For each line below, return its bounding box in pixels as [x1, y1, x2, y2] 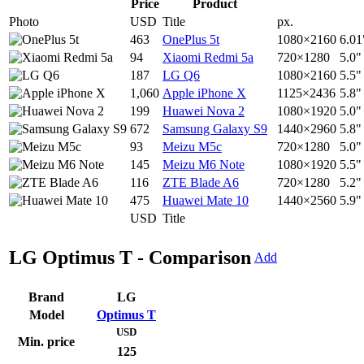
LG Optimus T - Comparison [9, 247, 251, 269]
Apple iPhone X [162, 86, 246, 101]
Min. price [18, 335, 75, 349]
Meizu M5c [162, 140, 222, 154]
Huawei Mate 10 [162, 193, 249, 208]
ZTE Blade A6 [162, 175, 239, 190]
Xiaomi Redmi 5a [162, 50, 253, 65]
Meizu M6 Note [162, 158, 245, 172]
